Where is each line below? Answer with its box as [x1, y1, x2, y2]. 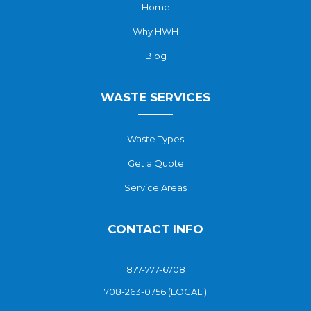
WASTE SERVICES [101, 90, 210, 104]
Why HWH [133, 26, 178, 37]
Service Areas [124, 182, 187, 193]
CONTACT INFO [108, 222, 203, 236]
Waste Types [127, 133, 184, 144]
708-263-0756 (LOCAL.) [104, 286, 207, 297]
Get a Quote [127, 158, 184, 169]
